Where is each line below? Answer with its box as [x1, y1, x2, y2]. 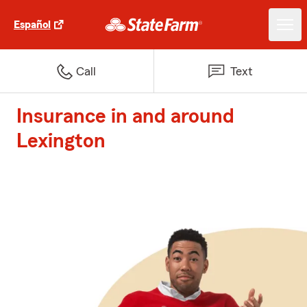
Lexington [16, 131, 106, 151]
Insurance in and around [16, 106, 234, 127]
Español [14, 19, 51, 30]
